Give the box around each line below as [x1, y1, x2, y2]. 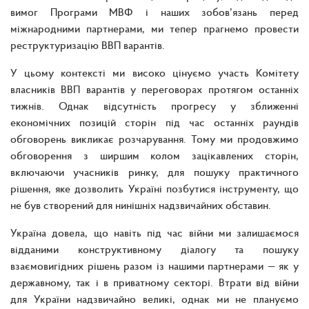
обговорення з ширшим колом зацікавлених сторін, [10, 148, 299, 162]
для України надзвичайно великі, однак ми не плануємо [10, 291, 299, 306]
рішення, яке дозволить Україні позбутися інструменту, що [10, 181, 299, 195]
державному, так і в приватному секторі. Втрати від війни [10, 275, 299, 289]
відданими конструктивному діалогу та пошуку [10, 241, 299, 256]
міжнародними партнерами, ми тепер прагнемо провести [10, 21, 299, 35]
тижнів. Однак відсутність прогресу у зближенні [10, 98, 299, 112]
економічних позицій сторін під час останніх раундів [10, 114, 299, 129]
